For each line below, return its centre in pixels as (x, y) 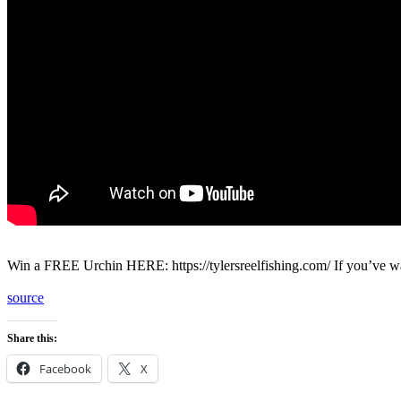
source (26, 297)
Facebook (65, 368)
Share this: (32, 338)
